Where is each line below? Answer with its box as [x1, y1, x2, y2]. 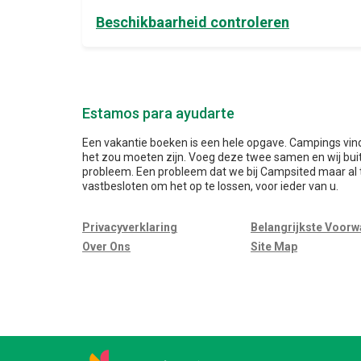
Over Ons [82, 240, 131, 254]
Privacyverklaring [82, 221, 177, 234]
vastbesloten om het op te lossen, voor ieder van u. [82, 180, 338, 193]
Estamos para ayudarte [82, 105, 234, 122]
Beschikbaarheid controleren [96, 14, 289, 31]
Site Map [251, 240, 297, 254]
